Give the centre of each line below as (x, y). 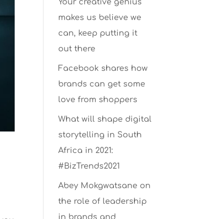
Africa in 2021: (86, 151)
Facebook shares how (103, 68)
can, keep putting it (98, 33)
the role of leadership (103, 201)
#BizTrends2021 (89, 166)
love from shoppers (98, 100)
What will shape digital (105, 119)
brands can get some (102, 84)
